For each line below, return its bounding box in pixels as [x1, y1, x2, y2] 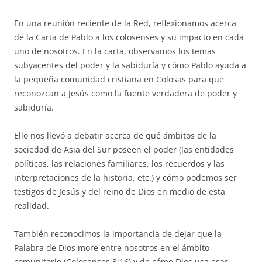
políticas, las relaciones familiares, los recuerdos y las [14, 157, 225, 169]
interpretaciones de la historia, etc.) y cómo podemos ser [14, 171, 237, 183]
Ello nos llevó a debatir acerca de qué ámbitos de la [14, 129, 216, 141]
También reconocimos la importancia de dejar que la [14, 227, 222, 239]
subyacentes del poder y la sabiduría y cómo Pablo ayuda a [14, 59, 246, 71]
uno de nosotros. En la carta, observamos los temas [14, 45, 216, 57]
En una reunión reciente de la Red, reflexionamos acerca [14, 17, 236, 29]
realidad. [14, 199, 49, 211]
